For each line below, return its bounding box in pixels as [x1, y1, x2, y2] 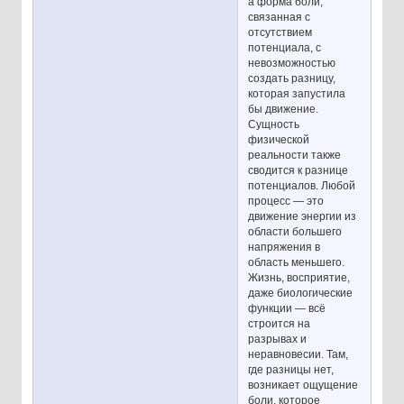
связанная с [248, 11, 311, 24]
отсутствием [248, 26, 313, 40]
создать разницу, [248, 72, 336, 86]
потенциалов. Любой [248, 179, 356, 193]
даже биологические [248, 287, 353, 300]
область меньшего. [248, 256, 345, 270]
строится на [248, 317, 311, 331]
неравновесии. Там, [248, 348, 349, 362]
